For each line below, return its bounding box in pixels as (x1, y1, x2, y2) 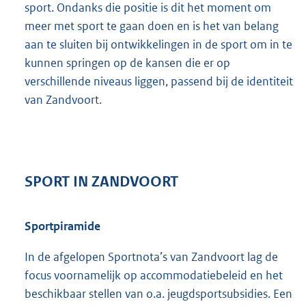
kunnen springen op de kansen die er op (25, 55, 230, 71)
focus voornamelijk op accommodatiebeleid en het (25, 268, 283, 283)
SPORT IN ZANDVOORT (25, 172, 178, 191)
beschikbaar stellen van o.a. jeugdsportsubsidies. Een (25, 286, 292, 302)
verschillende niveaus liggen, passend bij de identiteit (25, 74, 293, 89)
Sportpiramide (25, 219, 100, 234)
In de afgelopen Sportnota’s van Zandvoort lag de (25, 249, 278, 265)
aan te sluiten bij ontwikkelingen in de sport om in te (25, 37, 292, 53)
